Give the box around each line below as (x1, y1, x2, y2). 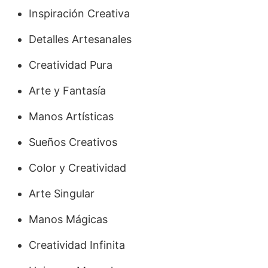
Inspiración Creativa (29, 7, 130, 20)
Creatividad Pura (29, 58, 112, 71)
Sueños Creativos (29, 135, 117, 148)
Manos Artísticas (29, 109, 114, 123)
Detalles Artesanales (29, 32, 132, 45)
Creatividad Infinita (29, 238, 125, 251)
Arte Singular (29, 187, 95, 200)
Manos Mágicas (29, 212, 108, 226)
